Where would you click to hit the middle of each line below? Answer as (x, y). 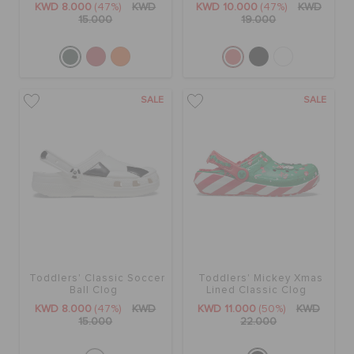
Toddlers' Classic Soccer (98, 278)
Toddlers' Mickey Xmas (260, 278)
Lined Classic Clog (257, 290)
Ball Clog (93, 290)
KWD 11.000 (226, 309)
